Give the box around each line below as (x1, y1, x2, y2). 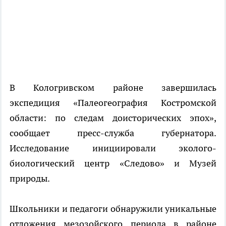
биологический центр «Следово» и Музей (10, 157, 216, 169)
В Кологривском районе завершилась (10, 82, 216, 94)
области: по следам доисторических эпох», (10, 112, 216, 124)
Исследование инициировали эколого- (10, 142, 216, 154)
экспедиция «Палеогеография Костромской (10, 97, 216, 109)
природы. (10, 173, 50, 185)
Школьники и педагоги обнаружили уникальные (10, 203, 216, 215)
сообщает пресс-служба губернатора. (10, 127, 216, 139)
